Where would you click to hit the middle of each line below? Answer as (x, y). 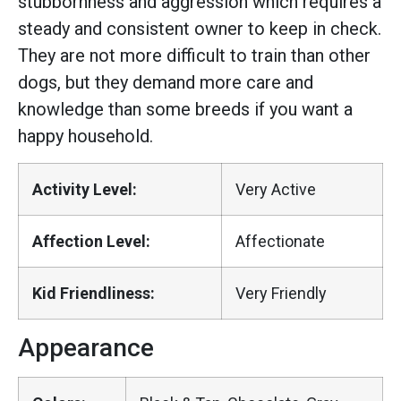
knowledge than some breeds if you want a (185, 110)
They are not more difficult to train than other (194, 56)
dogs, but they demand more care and (166, 83)
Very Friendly (281, 293)
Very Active (276, 189)
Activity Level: (85, 189)
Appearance (86, 347)
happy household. (85, 137)
